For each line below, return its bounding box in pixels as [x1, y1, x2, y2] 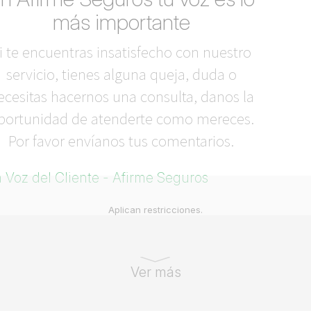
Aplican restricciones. [108, 204, 203, 215]
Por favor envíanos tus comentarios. [8, 131, 235, 151]
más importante [52, 9, 190, 35]
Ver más [130, 264, 181, 280]
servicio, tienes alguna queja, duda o [6, 64, 237, 84]
